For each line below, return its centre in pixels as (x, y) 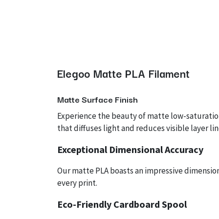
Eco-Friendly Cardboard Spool (122, 204)
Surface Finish (109, 99)
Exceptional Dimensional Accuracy (130, 149)
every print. (77, 183)
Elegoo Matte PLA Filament (123, 73)
